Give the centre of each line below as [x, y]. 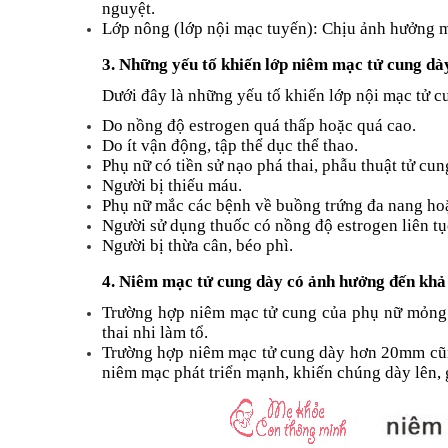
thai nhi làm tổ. [155, 333]
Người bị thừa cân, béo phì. [197, 246]
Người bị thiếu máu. [172, 186]
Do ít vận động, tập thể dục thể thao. [230, 146]
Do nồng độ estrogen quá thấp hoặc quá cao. [259, 126]
